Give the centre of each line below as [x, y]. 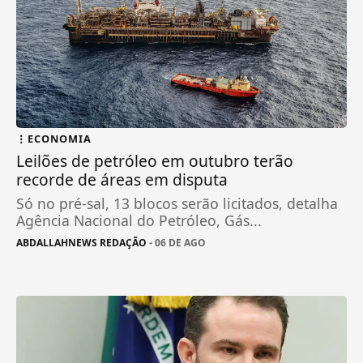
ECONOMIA [60, 138]
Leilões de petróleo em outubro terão [155, 160]
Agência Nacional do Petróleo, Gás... [139, 220]
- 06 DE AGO [177, 242]
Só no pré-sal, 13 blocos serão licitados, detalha [177, 203]
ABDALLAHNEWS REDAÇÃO [82, 242]
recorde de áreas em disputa [122, 179]
